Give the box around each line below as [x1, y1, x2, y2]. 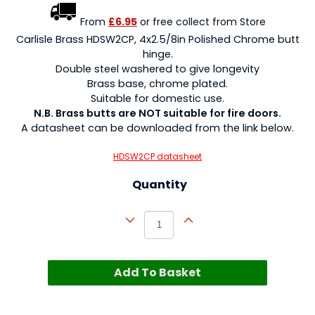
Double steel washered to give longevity [56, 61, 259, 76]
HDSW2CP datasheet [113, 150, 202, 162]
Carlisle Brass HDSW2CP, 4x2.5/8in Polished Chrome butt [15, 32, 300, 46]
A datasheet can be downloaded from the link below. [21, 120, 294, 135]
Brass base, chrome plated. [87, 76, 228, 91]
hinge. [142, 46, 173, 61]
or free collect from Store [140, 15, 266, 30]
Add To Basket [114, 264, 201, 281]
